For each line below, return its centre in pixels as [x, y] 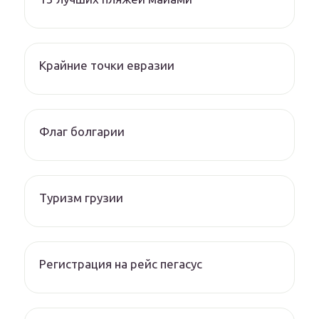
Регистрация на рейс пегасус [121, 264]
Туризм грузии [81, 198]
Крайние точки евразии [107, 66]
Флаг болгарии [82, 132]
